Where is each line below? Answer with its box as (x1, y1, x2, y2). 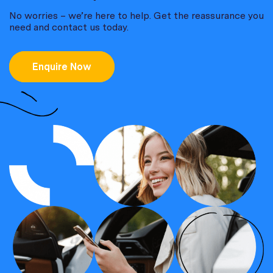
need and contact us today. (9, 21, 129, 34)
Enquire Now (32, 61, 91, 73)
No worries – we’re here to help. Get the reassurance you (9, 10, 264, 22)
